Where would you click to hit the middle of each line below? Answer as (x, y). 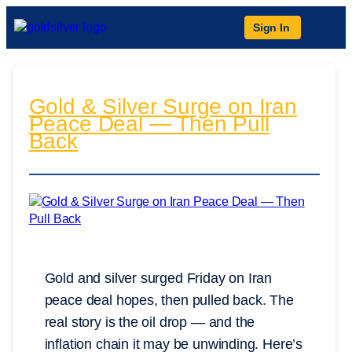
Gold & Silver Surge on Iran (163, 107)
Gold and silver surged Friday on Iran (158, 279)
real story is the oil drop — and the (150, 323)
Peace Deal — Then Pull (149, 124)
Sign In (271, 27)
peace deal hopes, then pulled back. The (169, 301)
